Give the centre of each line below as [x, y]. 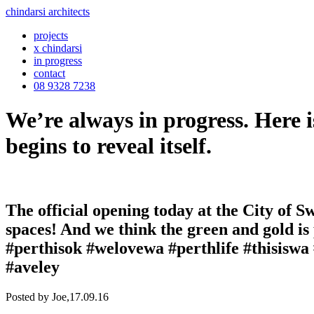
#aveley [33, 267]
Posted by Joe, [37, 296]
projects [51, 35]
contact [49, 73]
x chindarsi [58, 48]
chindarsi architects [48, 12]
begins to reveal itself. [109, 146]
